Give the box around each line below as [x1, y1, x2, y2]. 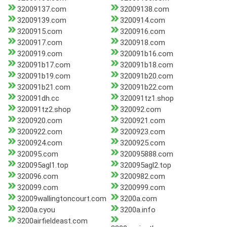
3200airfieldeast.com [17, 216, 88, 226]
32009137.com [17, 5, 66, 14]
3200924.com [17, 138, 62, 148]
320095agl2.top [120, 161, 171, 170]
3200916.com [120, 27, 165, 36]
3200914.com [120, 16, 165, 25]
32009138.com [120, 5, 169, 14]
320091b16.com [120, 49, 173, 59]
